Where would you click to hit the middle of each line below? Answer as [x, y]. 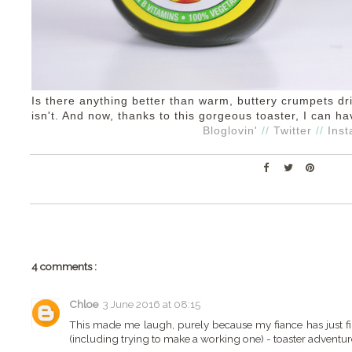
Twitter [293, 131]
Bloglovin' [230, 131]
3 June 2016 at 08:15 [152, 304]
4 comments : [64, 266]
